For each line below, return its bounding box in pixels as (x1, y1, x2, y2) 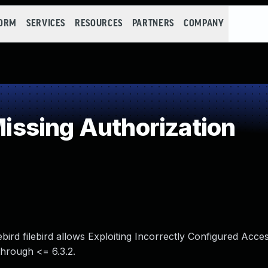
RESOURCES (75, 19, 123, 29)
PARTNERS (132, 19, 174, 29)
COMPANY (183, 19, 224, 29)
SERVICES (26, 19, 66, 29)
